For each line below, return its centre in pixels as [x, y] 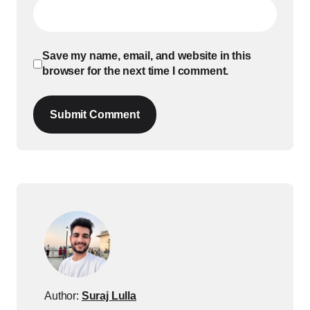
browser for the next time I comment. [136, 71]
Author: [63, 296]
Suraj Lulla [109, 296]
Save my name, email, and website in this [147, 56]
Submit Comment [95, 115]
